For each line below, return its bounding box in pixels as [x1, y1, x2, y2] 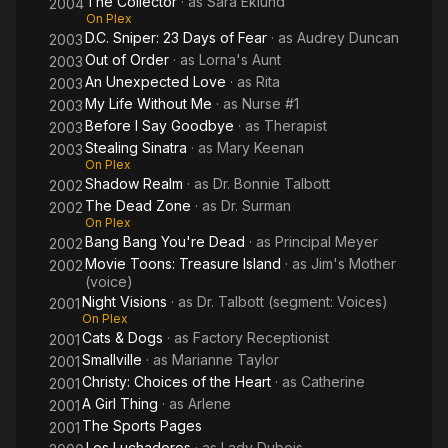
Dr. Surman [221, 197, 291, 214]
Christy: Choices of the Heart [82, 373, 271, 390]
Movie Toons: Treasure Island [85, 255, 281, 272]
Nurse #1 [242, 95, 299, 112]
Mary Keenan [217, 139, 304, 156]
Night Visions [82, 293, 167, 310]
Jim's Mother [311, 255, 396, 272]
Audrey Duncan [297, 29, 399, 46]
